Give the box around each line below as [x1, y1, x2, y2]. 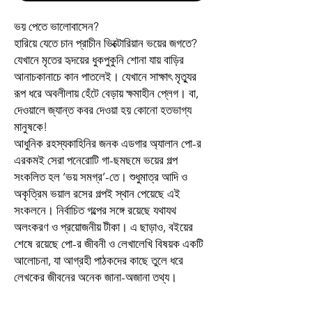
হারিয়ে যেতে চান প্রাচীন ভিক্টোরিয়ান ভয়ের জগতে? [14, 36, 197, 50]
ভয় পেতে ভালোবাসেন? [14, 19, 99, 33]
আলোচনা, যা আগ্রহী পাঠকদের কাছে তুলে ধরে [14, 253, 183, 267]
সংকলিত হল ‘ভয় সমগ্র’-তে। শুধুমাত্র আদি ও [14, 170, 187, 184]
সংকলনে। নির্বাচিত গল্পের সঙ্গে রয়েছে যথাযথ [14, 203, 176, 217]
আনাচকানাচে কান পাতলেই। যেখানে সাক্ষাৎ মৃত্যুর [14, 70, 196, 84]
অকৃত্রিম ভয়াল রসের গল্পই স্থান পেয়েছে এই [14, 187, 180, 201]
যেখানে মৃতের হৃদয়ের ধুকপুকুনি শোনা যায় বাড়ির [14, 53, 184, 67]
